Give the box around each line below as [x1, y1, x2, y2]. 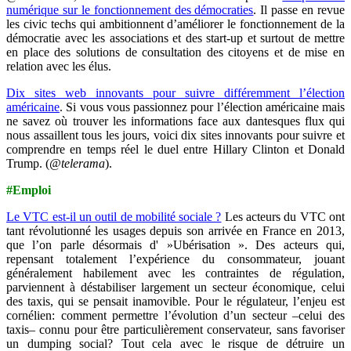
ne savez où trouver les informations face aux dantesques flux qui [6, 114, 345, 128]
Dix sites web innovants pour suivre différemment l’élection [6, 85, 345, 100]
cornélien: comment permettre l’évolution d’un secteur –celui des [6, 308, 345, 322]
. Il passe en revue [253, 2, 346, 16]
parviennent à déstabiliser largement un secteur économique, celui [6, 280, 345, 294]
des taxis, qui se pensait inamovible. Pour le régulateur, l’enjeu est [6, 294, 345, 308]
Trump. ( [6, 156, 49, 170]
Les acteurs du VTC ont [221, 209, 346, 223]
